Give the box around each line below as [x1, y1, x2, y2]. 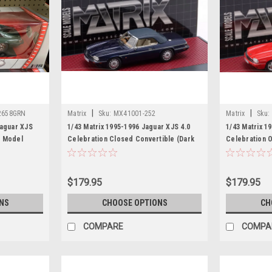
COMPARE [83, 221, 123, 231]
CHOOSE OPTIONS [101, 198, 168, 208]
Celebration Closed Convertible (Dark [67, 135, 194, 143]
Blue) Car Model [67, 147, 121, 155]
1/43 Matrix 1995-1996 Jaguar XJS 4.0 [67, 123, 190, 131]
